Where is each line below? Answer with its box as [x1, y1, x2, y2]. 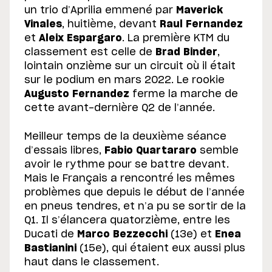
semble [197, 145, 239, 155]
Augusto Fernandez [24, 89, 129, 99]
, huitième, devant [62, 19, 160, 29]
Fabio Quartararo [104, 145, 197, 155]
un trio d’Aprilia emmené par [24, 5, 176, 15]
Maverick [176, 5, 223, 15]
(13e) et [168, 229, 215, 239]
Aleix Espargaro [39, 33, 122, 43]
